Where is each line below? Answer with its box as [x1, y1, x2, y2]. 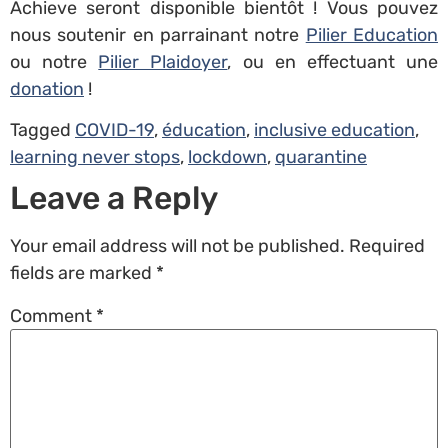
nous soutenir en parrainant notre [10, 23, 306, 46]
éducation [162, 119, 246, 142]
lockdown [188, 146, 267, 169]
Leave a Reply [10, 179, 218, 218]
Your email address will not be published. [10, 235, 345, 258]
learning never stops [10, 146, 180, 169]
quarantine [275, 146, 367, 169]
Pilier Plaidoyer [98, 50, 228, 73]
